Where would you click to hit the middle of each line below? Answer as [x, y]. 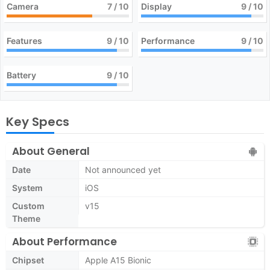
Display [156, 6]
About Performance [64, 242]
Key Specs [38, 122]
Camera [23, 6]
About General [51, 151]
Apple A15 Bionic [118, 260]
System [27, 188]
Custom [28, 206]
